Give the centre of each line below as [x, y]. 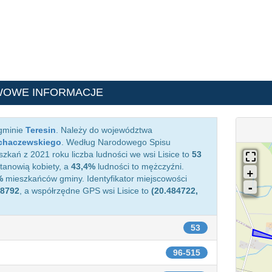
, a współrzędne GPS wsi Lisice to [85, 191]
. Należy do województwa [104, 130]
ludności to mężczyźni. [140, 166]
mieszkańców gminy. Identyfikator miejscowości [95, 178]
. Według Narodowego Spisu [116, 142]
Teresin [41, 130]
